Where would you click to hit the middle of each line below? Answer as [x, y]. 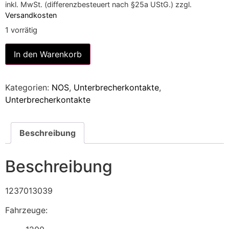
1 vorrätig [21, 30]
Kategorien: [28, 87]
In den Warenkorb [48, 54]
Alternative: [112, 50]
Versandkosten [31, 15]
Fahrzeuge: [26, 210]
